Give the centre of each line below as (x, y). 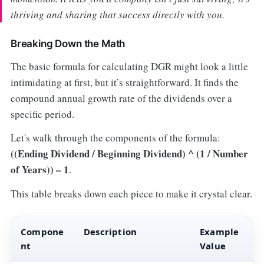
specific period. (42, 114)
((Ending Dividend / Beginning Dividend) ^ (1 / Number (129, 154)
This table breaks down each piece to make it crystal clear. (131, 193)
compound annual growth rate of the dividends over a (121, 98)
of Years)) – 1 (39, 170)
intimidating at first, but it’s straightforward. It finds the (124, 82)
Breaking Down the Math (68, 43)
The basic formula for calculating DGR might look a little (129, 66)
